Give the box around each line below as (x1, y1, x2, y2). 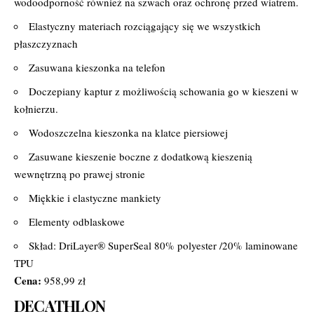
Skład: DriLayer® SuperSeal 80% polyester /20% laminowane (29, 238, 298, 252)
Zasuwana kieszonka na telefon (29, 60, 165, 74)
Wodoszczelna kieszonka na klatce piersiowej (29, 125, 228, 139)
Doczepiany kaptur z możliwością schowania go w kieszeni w (29, 83, 299, 98)
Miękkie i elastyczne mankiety (29, 190, 161, 205)
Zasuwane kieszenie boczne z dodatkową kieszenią (29, 149, 252, 163)
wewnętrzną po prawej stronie (14, 166, 145, 181)
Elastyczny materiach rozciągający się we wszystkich (29, 18, 261, 33)
